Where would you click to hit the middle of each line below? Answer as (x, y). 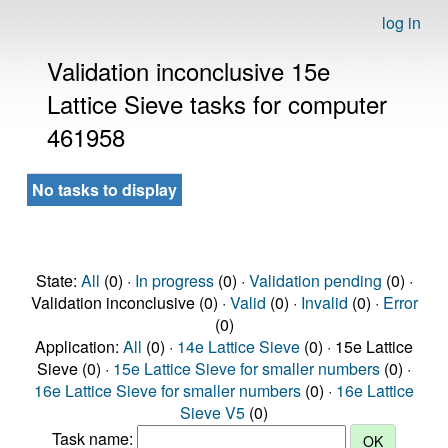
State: (58, 280)
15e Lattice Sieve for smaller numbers (246, 368)
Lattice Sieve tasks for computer (217, 103)
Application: (79, 346)
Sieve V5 (212, 412)
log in (401, 22)
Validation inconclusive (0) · (130, 302)
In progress (174, 280)
